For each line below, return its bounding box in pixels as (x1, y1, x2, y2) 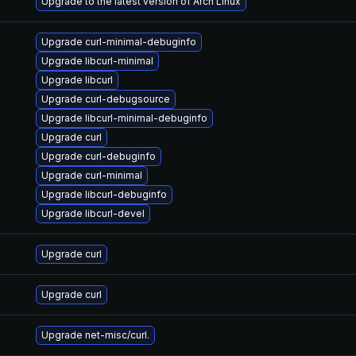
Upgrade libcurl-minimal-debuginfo (41, 112, 207, 124)
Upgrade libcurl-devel (41, 207, 145, 219)
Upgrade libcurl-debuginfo (41, 188, 167, 200)
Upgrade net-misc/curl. (41, 329, 149, 341)
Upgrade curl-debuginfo (41, 150, 156, 162)
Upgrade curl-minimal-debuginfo (41, 36, 196, 48)
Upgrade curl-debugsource (41, 93, 170, 105)
